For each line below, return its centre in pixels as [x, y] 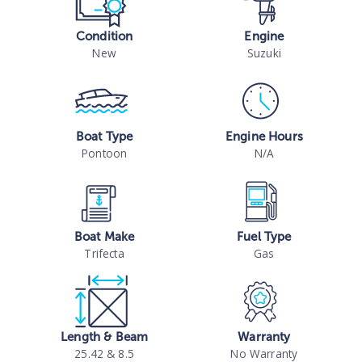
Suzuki [264, 53]
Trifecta [104, 253]
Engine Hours [264, 136]
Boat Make [104, 236]
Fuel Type [264, 236]
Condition [104, 36]
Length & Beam [105, 337]
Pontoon [105, 153]
